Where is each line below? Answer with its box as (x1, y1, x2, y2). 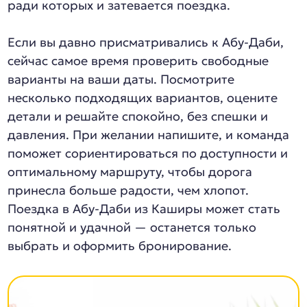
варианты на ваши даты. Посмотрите (8, 71, 235, 87)
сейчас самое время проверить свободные (8, 53, 269, 69)
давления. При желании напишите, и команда (8, 127, 290, 143)
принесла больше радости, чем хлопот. (8, 182, 249, 198)
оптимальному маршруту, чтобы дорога (8, 164, 253, 180)
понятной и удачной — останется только (8, 219, 257, 235)
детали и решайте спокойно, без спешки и (8, 108, 269, 124)
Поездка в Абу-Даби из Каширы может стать (8, 201, 281, 217)
